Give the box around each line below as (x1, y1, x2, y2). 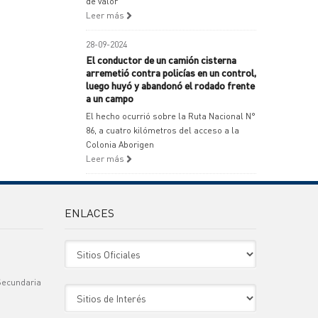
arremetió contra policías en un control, (86, 66, 256, 79)
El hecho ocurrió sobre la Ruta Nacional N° (86, 111, 256, 121)
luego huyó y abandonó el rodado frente (86, 79, 255, 92)
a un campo (86, 92, 133, 104)
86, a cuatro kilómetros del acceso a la (86, 125, 239, 136)
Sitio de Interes (64, 285, 122, 296)
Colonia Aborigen (86, 139, 154, 150)
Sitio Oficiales (64, 241, 118, 252)
